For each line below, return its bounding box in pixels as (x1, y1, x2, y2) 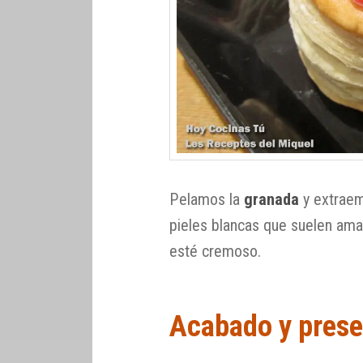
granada (244, 190, 300, 210)
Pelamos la (169, 190, 245, 210)
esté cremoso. (169, 241, 262, 262)
